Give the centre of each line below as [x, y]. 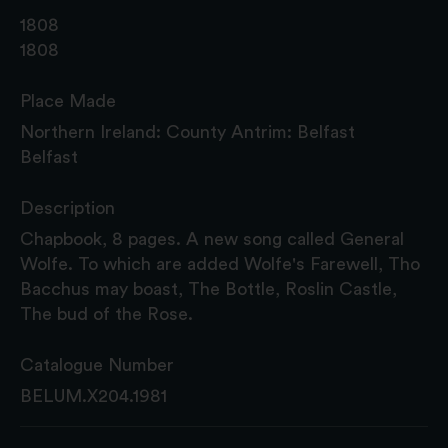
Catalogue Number [97, 364]
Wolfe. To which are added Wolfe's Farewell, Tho [220, 263]
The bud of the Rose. [106, 313]
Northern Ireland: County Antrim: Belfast [187, 131]
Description [67, 207]
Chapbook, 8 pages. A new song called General [212, 238]
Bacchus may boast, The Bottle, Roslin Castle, [208, 288]
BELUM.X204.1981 [93, 395]
